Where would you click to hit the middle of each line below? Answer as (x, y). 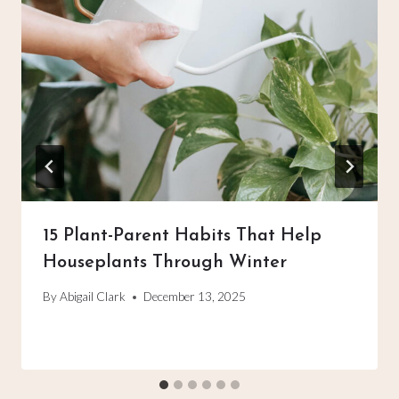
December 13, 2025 (195, 297)
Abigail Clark (93, 297)
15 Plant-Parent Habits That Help (182, 236)
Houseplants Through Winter (165, 262)
